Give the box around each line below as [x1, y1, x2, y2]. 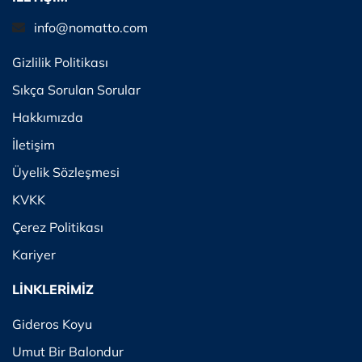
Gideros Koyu [12, 316, 92, 332]
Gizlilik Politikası [12, 54, 108, 70]
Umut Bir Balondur [12, 343, 124, 360]
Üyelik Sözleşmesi [12, 164, 120, 180]
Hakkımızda [12, 109, 83, 125]
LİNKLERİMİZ [12, 281, 94, 297]
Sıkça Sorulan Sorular [12, 82, 141, 98]
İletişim [12, 137, 55, 153]
